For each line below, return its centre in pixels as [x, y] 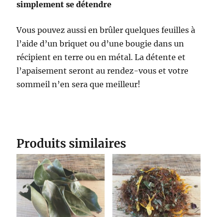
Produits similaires [71, 143]
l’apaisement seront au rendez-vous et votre [103, 70]
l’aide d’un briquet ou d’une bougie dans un [101, 43]
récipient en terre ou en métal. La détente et [101, 57]
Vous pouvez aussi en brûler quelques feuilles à [106, 30]
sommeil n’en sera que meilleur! [79, 84]
